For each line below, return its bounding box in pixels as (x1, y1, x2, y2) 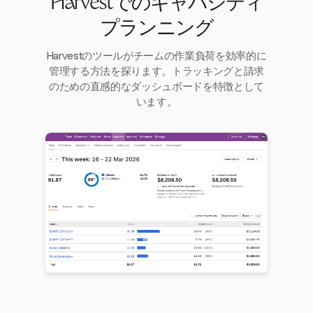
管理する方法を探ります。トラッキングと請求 (48, 65, 265, 78)
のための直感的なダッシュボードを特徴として (48, 80, 265, 93)
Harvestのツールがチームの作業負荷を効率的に (46, 50, 267, 62)
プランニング (100, 20, 213, 40)
